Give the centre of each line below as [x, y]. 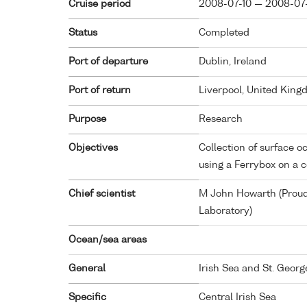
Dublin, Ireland [233, 62]
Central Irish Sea [237, 298]
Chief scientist [102, 194]
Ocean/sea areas [108, 240]
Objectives [93, 148]
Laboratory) [225, 211]
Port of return [100, 91]
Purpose [87, 120]
